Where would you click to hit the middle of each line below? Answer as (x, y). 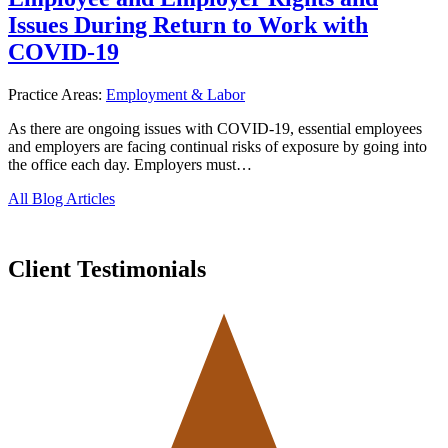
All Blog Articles (61, 198)
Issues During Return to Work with (188, 24)
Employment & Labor (175, 94)
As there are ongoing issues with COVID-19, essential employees (215, 128)
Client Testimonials (107, 268)
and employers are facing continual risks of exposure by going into (217, 146)
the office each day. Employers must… (130, 164)
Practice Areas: (57, 94)
